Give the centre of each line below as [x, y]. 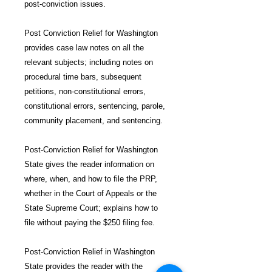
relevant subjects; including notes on [89, 62]
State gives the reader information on [89, 164]
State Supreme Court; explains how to [91, 208]
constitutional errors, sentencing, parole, [95, 106]
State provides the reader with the [83, 266]
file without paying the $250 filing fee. [90, 223]
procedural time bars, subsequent [83, 77]
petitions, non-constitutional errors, [85, 91]
